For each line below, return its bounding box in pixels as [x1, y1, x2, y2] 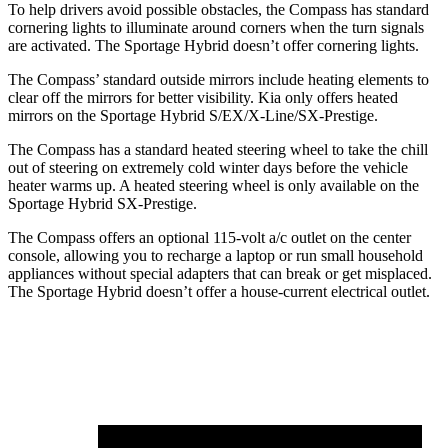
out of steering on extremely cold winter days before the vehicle [8, 159, 408, 177]
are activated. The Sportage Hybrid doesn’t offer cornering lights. [8, 37, 419, 55]
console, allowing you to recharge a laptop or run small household [8, 247, 423, 265]
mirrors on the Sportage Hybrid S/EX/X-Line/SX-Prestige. [8, 107, 378, 125]
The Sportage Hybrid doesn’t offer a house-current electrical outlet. [8, 283, 430, 301]
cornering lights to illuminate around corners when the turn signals [8, 19, 424, 37]
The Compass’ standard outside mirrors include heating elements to [8, 71, 429, 89]
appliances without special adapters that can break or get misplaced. [8, 265, 432, 283]
